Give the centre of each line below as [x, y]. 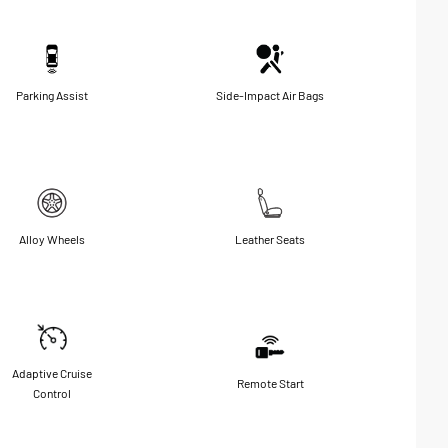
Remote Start [270, 382]
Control [52, 392]
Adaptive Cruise [52, 372]
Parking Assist [52, 94]
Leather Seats [270, 238]
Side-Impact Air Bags [270, 94]
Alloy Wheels [52, 238]
